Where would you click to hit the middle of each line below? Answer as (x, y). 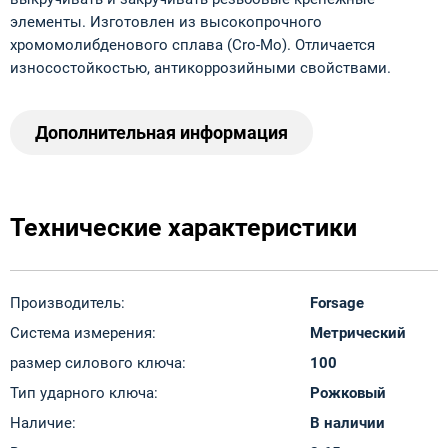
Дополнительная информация (161, 133)
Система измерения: (83, 333)
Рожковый (348, 393)
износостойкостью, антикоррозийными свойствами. (200, 68)
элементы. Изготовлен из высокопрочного (166, 22)
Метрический (358, 333)
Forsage (337, 303)
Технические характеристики (183, 228)
